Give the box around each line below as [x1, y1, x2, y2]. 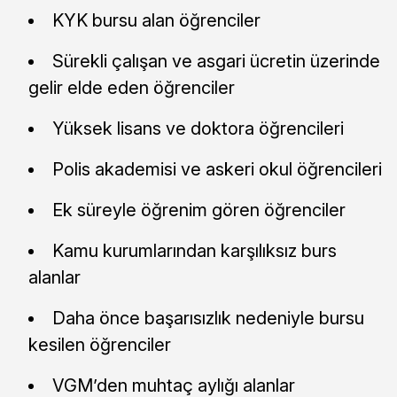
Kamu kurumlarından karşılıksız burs [52, 239, 337, 261]
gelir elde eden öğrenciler [28, 76, 235, 98]
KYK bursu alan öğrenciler [52, 9, 261, 31]
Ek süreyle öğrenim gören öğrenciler [52, 198, 346, 221]
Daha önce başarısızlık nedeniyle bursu [52, 307, 364, 329]
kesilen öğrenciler [28, 333, 171, 355]
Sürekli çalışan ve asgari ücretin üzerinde [52, 50, 380, 72]
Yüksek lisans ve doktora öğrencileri [52, 117, 344, 139]
